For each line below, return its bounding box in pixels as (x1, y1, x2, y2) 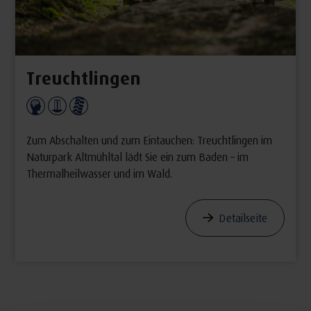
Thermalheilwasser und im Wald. (26, 167, 172, 180)
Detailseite (219, 210, 268, 224)
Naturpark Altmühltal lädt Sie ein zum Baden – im (26, 150, 249, 164)
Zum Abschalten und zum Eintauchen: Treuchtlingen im (26, 133, 272, 147)
